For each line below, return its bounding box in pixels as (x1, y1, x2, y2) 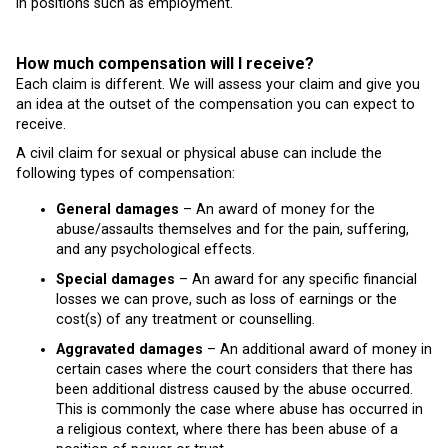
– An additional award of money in (203, 340, 432, 358)
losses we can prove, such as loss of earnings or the (56, 290, 397, 308)
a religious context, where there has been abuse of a (56, 420, 398, 438)
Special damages (56, 270, 175, 288)
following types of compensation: (16, 165, 235, 183)
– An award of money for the (179, 201, 375, 219)
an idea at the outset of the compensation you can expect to (16, 95, 415, 113)
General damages (56, 201, 179, 219)
